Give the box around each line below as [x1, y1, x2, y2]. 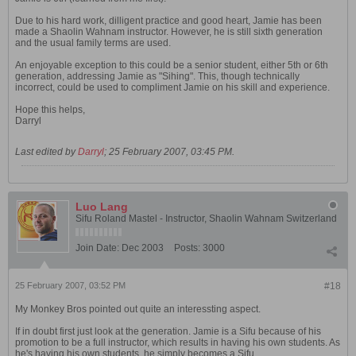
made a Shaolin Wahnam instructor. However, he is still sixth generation [15, 26, 323, 37]
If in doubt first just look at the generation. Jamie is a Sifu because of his [15, 326, 321, 337]
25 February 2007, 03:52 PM [15, 281, 126, 290]
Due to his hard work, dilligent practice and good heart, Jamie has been [15, 15, 322, 26]
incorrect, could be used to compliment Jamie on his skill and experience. [15, 82, 330, 93]
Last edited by [15, 146, 78, 157]
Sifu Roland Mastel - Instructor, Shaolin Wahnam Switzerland [75, 213, 337, 224]
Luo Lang [75, 200, 128, 213]
